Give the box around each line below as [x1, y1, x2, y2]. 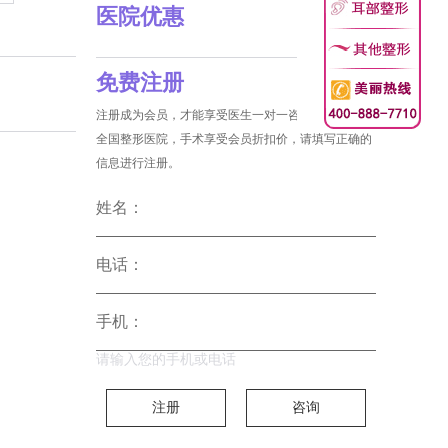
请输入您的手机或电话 [96, 352, 236, 367]
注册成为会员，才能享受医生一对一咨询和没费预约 [96, 108, 372, 122]
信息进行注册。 [96, 156, 180, 170]
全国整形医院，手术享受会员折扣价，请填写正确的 [96, 132, 372, 146]
